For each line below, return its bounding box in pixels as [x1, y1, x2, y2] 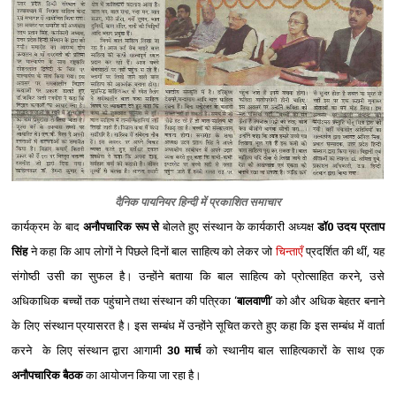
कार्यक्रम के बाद [11, 219, 83, 233]
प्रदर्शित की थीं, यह [302, 244, 385, 258]
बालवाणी [236, 293, 270, 308]
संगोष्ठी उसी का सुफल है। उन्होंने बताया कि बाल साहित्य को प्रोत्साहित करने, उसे [11, 269, 385, 283]
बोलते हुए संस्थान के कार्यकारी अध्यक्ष [163, 219, 315, 233]
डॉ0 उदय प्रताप [314, 219, 385, 233]
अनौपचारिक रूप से [82, 219, 164, 233]
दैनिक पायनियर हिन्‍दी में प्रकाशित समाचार [114, 194, 281, 209]
